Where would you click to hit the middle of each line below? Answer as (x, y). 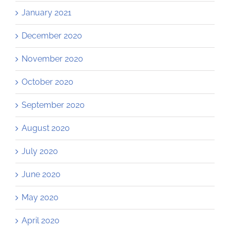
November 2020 (52, 59)
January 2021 (46, 13)
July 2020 (40, 151)
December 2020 (52, 36)
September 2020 (53, 105)
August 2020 (46, 128)
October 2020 (47, 82)
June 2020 (41, 175)
